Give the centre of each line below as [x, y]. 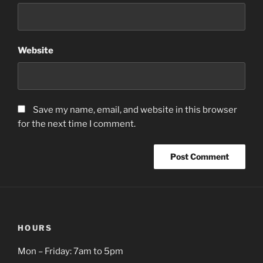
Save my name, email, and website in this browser [135, 110]
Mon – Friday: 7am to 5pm [70, 251]
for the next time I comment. [77, 124]
